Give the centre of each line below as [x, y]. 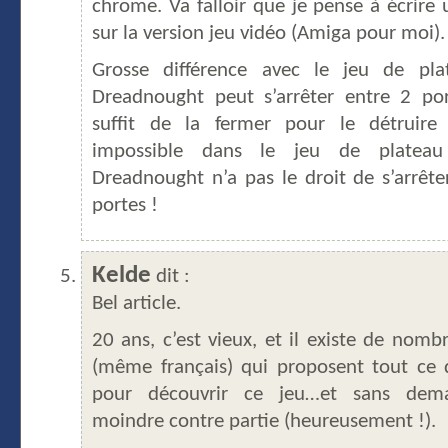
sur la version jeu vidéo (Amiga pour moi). [268, 34]
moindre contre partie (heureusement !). [264, 422]
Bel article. [136, 304]
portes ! [125, 206]
